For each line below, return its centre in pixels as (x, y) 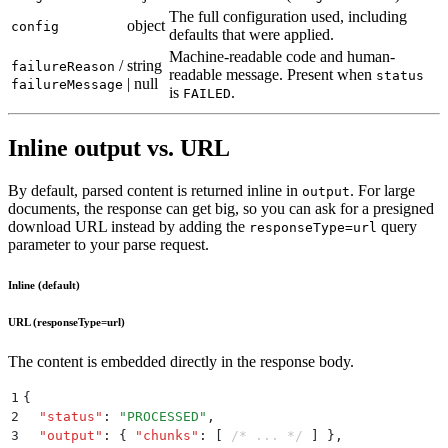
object (146, 26)
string (144, 66)
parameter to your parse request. (108, 245)
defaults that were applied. (251, 35)
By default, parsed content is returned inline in (155, 191)
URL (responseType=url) (66, 322)
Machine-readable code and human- (282, 57)
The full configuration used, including (288, 17)
